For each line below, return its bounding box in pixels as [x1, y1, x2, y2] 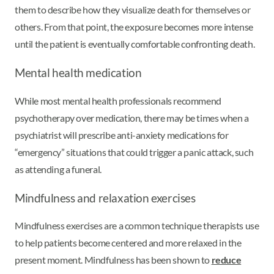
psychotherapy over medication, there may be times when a [15, 111, 249, 124]
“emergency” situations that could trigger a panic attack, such [15, 146, 254, 158]
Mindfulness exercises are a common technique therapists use [15, 220, 259, 232]
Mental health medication [15, 65, 142, 80]
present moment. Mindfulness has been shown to [15, 254, 212, 266]
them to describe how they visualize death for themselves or [15, 3, 251, 15]
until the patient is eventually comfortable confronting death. [15, 37, 255, 50]
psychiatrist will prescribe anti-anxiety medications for [15, 128, 229, 141]
